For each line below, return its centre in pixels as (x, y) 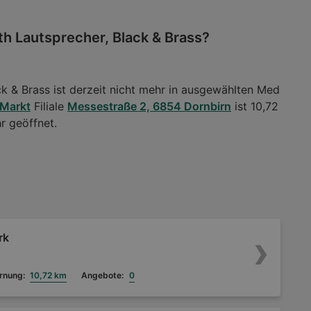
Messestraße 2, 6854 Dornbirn (149, 107)
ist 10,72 (255, 107)
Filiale (49, 107)
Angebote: (102, 276)
